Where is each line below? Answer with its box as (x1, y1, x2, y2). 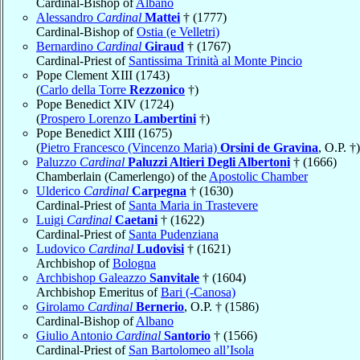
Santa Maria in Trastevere (129, 198, 258, 212)
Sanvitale (149, 270, 199, 284)
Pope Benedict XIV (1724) (36, 96, 174, 111)
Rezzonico (129, 82, 185, 96)
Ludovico (36, 241, 88, 256)
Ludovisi (137, 241, 184, 256)
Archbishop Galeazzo (36, 270, 149, 284)
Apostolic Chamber (209, 169, 308, 183)
